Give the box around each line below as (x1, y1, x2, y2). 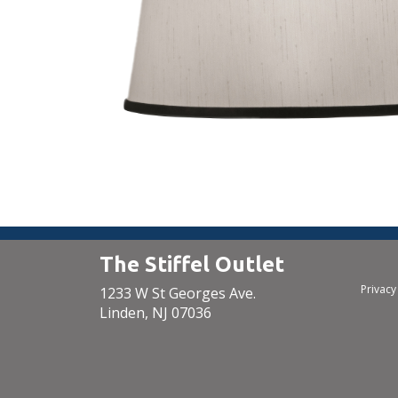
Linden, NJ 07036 (99, 302, 211, 322)
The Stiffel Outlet (99, 251, 284, 276)
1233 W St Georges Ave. (99, 283, 256, 303)
